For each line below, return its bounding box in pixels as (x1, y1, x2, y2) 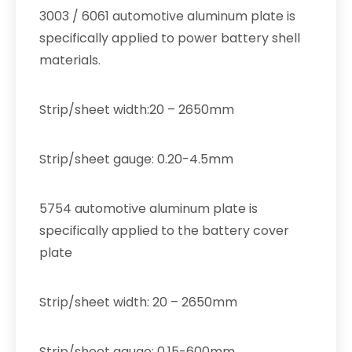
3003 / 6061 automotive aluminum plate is (39, 7, 295, 25)
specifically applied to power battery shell (39, 29, 300, 47)
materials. (39, 51, 101, 69)
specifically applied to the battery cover (39, 222, 289, 240)
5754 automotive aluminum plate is (39, 200, 258, 218)
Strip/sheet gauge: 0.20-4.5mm (39, 150, 233, 168)
